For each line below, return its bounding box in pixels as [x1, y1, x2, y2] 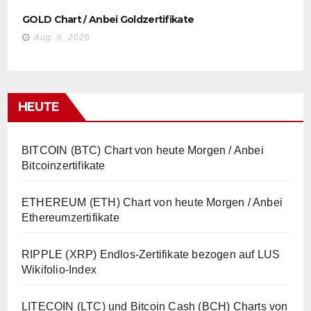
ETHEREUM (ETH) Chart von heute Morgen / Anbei [22, 196, 283, 208]
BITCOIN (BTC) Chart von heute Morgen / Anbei [22, 144, 264, 156]
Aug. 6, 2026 [34, 33, 90, 42]
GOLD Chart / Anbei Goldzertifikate [22, 13, 194, 26]
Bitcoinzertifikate [22, 160, 106, 171]
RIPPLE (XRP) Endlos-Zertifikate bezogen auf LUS [22, 249, 280, 260]
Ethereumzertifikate [22, 212, 119, 224]
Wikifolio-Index [22, 264, 96, 276]
